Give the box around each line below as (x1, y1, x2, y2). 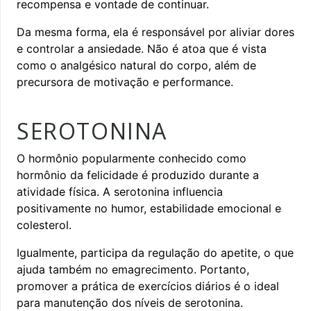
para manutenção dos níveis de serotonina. (17, 295, 243, 310)
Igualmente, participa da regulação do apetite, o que (17, 245, 294, 260)
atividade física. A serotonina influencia (17, 184, 223, 199)
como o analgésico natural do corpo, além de (17, 58, 256, 72)
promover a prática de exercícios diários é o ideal (17, 278, 279, 293)
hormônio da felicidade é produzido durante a (17, 167, 259, 182)
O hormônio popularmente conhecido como (17, 151, 246, 165)
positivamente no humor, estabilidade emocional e (17, 201, 281, 215)
